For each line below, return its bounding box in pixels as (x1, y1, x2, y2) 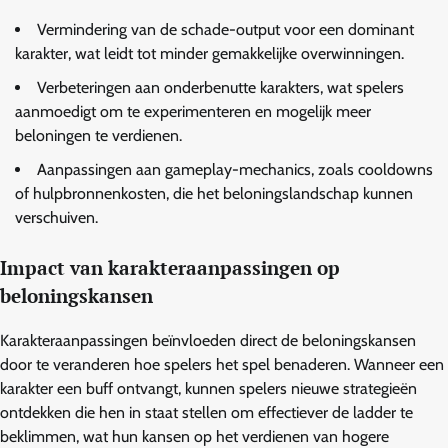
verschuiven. (15, 208, 98, 228)
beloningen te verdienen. (15, 126, 182, 146)
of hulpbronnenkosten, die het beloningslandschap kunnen (15, 184, 413, 204)
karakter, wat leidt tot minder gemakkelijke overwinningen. (15, 44, 404, 64)
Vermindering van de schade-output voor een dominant (37, 20, 414, 40)
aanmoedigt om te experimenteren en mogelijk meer (15, 102, 371, 122)
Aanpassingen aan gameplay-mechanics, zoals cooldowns (37, 160, 433, 180)
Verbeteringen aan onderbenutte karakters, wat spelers (37, 78, 404, 98)
